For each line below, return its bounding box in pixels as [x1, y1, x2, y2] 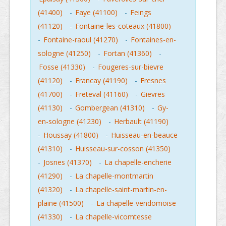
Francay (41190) [75, 76, 128, 86]
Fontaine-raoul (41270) [43, 35, 118, 45]
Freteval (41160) [75, 89, 128, 99]
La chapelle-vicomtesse [75, 212, 152, 222]
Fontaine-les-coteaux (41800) [75, 21, 171, 31]
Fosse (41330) [39, 62, 85, 72]
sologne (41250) [38, 48, 91, 59]
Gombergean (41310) [75, 103, 145, 113]
